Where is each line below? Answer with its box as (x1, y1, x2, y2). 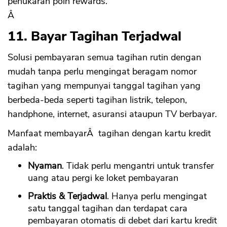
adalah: (8, 141, 37, 154)
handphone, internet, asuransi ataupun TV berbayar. (8, 108, 217, 121)
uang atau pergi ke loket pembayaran (28, 172, 178, 184)
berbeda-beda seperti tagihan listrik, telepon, (8, 94, 187, 106)
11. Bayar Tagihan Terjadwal (8, 27, 181, 46)
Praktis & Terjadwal (28, 190, 107, 203)
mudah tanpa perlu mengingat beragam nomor (8, 65, 197, 78)
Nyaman (28, 160, 62, 172)
